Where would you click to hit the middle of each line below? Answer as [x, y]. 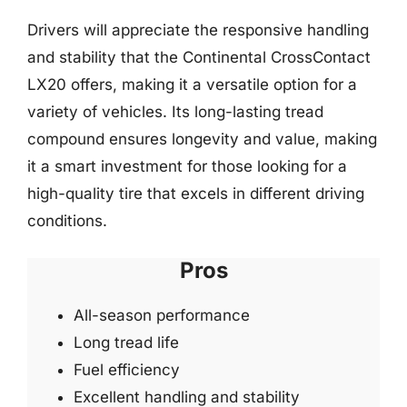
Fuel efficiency [127, 369]
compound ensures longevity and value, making [202, 139]
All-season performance [162, 315]
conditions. [67, 221]
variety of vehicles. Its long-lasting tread [175, 112]
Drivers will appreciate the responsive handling [198, 30]
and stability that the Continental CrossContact [199, 57]
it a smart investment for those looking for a [187, 166]
